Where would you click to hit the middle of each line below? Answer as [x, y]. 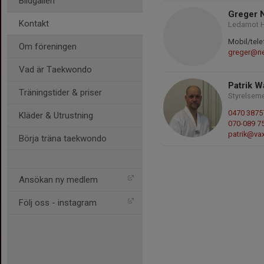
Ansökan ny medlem [58, 180]
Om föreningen [48, 47]
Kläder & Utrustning [56, 115]
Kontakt [34, 24]
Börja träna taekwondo [63, 138]
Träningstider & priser [60, 93]
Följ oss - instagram [58, 203]
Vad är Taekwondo [55, 70]
